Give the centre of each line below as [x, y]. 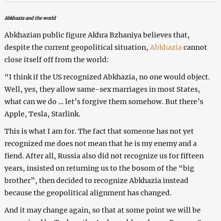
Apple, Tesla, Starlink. [42, 114]
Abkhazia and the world [30, 18]
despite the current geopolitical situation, [77, 47]
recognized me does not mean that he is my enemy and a [100, 143]
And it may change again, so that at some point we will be [102, 210]
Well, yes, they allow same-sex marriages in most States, [102, 89]
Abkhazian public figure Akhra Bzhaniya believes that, [97, 35]
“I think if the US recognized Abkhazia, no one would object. [107, 77]
